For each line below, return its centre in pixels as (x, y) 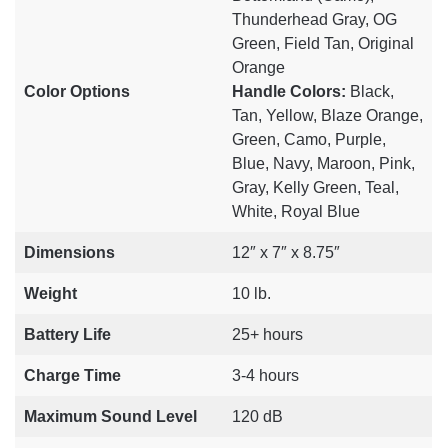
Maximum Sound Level (110, 417)
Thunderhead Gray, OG (314, 20)
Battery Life (67, 335)
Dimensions (69, 253)
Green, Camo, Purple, (309, 140)
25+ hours (267, 335)
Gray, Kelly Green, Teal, (315, 188)
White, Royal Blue (296, 212)
